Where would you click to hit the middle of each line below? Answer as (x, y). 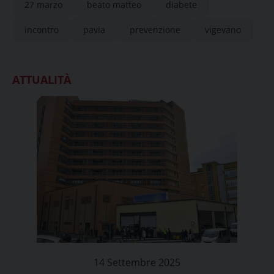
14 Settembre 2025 (137, 262)
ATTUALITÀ (42, 80)
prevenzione (155, 30)
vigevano (223, 30)
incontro (42, 30)
